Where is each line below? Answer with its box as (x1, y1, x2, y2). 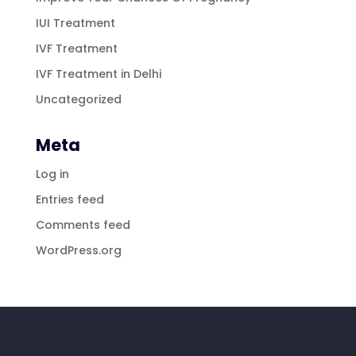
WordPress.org (35, 242, 122, 258)
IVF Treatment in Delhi (35, 65, 161, 82)
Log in (35, 165, 69, 182)
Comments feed (35, 216, 130, 233)
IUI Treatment (35, 14, 115, 31)
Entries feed (35, 191, 104, 207)
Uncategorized (35, 91, 122, 107)
